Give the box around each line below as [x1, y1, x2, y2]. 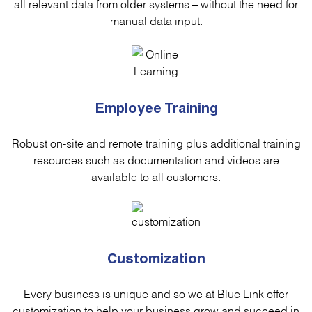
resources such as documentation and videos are [33, 155, 279, 162]
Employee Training [94, 102, 218, 117]
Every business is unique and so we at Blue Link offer [24, 289, 288, 296]
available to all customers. [91, 172, 221, 179]
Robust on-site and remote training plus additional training [11, 139, 301, 146]
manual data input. [109, 16, 203, 23]
